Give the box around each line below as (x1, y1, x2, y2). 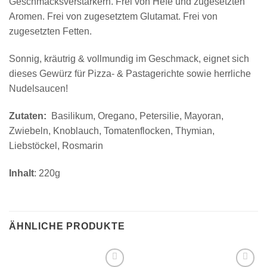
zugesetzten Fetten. (9, 26, 92, 37)
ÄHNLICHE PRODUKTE (9, 221, 125, 231)
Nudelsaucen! (9, 83, 68, 94)
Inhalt (9, 167, 34, 178)
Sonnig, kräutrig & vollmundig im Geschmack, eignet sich (9, 54, 249, 64)
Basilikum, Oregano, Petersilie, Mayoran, (49, 110, 223, 121)
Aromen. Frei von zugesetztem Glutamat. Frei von (9, 11, 218, 22)
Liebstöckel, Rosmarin (9, 140, 103, 151)
